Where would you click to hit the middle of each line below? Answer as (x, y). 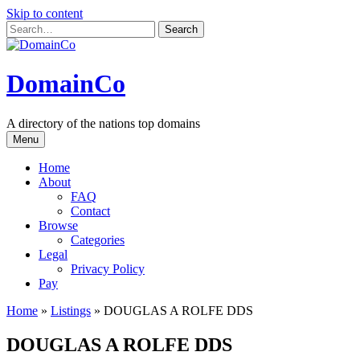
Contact (90, 211)
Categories (98, 239)
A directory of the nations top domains (103, 123)
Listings (71, 310)
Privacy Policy (108, 268)
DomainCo (66, 84)
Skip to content (45, 13)
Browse (58, 225)
